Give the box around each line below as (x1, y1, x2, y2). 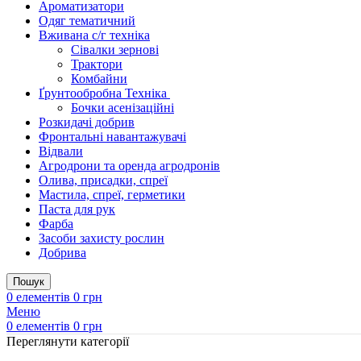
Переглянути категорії (6, 334, 129, 349)
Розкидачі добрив (39, 115, 135, 130)
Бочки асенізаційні (71, 101, 174, 115)
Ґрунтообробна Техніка (39, 86, 170, 101)
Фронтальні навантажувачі (39, 130, 186, 144)
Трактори (71, 57, 122, 72)
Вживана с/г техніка (39, 28, 150, 43)
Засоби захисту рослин (39, 231, 164, 246)
